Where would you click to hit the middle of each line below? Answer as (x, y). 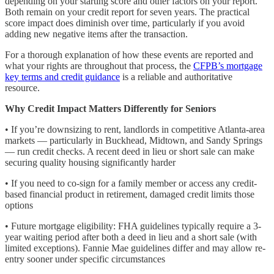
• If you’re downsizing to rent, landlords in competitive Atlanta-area (135, 129)
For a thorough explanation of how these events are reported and (129, 54)
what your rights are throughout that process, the (99, 65)
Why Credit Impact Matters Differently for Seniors (110, 108)
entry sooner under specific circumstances (85, 259)
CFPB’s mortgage (228, 65)
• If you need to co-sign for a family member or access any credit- (131, 183)
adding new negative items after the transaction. (96, 34)
